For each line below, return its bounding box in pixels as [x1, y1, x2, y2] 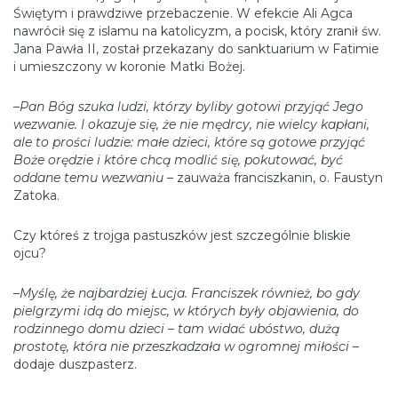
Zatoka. [13, 187, 60, 203]
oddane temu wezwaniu [13, 169, 163, 186]
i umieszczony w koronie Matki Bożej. [13, 58, 245, 75]
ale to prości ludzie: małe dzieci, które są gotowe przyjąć [13, 133, 365, 150]
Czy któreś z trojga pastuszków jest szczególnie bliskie [13, 227, 351, 243]
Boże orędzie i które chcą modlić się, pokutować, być [13, 151, 343, 168]
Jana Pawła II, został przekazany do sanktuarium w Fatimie [13, 40, 379, 57]
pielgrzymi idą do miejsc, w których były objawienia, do [13, 302, 359, 319]
